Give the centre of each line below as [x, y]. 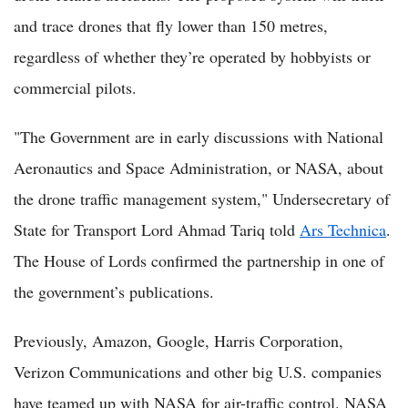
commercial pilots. [75, 88]
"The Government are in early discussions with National [199, 137]
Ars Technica [343, 230]
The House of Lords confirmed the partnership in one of [199, 261]
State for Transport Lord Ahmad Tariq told [157, 230]
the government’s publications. [114, 292]
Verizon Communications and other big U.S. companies [198, 372]
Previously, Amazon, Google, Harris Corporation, [178, 341]
